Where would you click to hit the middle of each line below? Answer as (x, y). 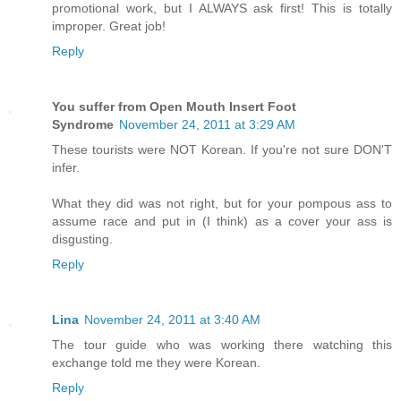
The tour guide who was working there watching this (222, 345)
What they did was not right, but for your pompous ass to (222, 204)
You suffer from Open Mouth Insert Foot (174, 107)
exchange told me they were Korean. (156, 363)
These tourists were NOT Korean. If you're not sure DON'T (222, 150)
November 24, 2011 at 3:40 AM (172, 320)
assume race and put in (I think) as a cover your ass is (222, 222)
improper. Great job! (109, 26)
